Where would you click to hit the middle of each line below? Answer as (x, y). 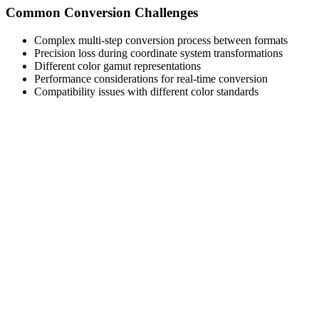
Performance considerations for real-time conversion (151, 78)
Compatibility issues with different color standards (146, 91)
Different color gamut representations (117, 66)
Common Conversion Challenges (102, 13)
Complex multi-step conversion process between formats (161, 40)
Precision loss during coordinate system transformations (158, 53)
